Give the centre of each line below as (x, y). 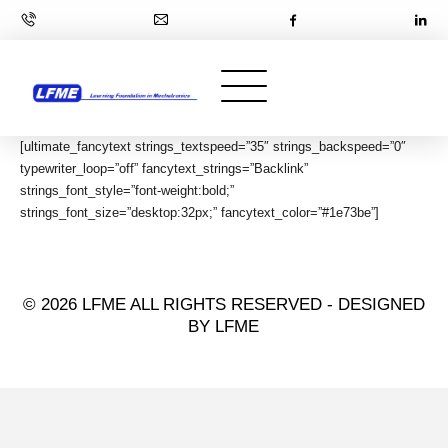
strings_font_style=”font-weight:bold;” (127, 191)
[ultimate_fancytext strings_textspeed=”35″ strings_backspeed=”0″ (213, 147)
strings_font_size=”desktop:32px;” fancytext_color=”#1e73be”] (200, 213)
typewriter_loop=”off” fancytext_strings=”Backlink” (164, 169)
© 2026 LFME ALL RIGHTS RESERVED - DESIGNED (223, 304)
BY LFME (224, 326)
